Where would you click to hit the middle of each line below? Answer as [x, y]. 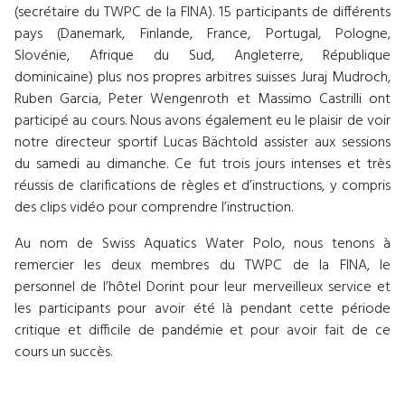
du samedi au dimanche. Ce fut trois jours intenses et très [202, 164]
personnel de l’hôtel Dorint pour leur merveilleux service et [202, 287]
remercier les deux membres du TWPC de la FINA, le [202, 265]
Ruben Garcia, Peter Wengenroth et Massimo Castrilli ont [202, 99]
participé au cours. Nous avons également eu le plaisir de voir [202, 121]
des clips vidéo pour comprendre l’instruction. [154, 207]
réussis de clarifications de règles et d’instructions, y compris [202, 186]
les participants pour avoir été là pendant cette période [202, 309]
